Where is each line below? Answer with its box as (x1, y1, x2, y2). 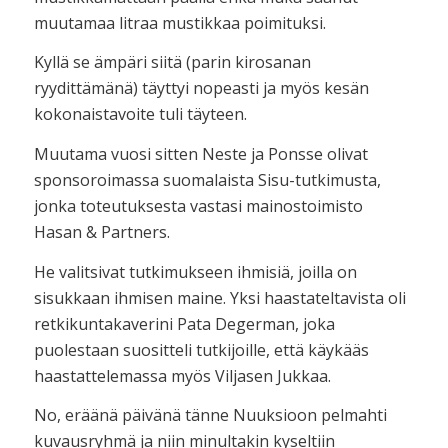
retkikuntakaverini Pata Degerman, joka (33, 312, 335, 335)
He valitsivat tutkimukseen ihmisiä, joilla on (33, 260, 357, 283)
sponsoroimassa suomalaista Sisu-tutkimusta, (33, 168, 381, 191)
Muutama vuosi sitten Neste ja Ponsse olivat (33, 142, 368, 165)
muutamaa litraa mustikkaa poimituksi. (33, 11, 326, 34)
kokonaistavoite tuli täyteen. (33, 103, 247, 126)
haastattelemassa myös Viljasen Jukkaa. (33, 364, 331, 387)
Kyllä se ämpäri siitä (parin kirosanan (33, 51, 311, 74)
